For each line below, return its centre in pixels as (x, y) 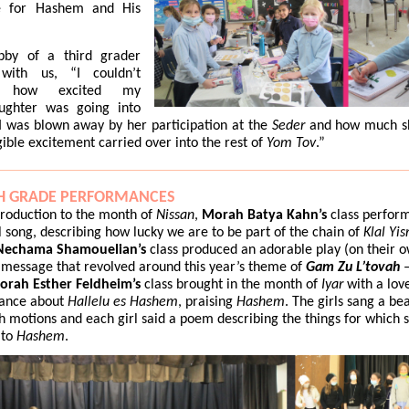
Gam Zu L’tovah (353, 267)
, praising (207, 302)
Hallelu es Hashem (123, 302)
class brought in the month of (231, 285)
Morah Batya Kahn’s (264, 215)
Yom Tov (291, 143)
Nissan (175, 215)
